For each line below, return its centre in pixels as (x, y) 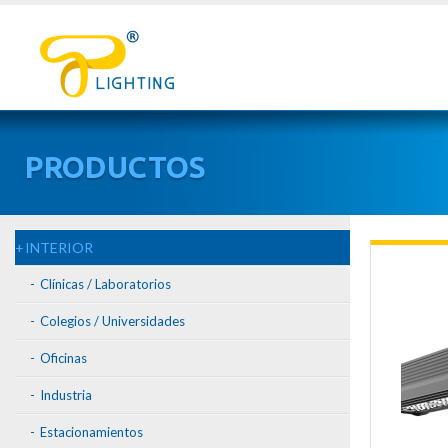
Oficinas (63, 358)
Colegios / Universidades (112, 321)
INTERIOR (59, 247)
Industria (66, 395)
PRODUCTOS (115, 167)
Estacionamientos (91, 432)
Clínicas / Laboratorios (105, 284)
